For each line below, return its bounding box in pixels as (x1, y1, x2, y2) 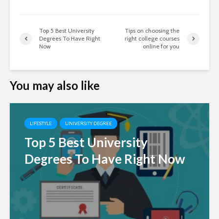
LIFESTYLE (30, 120, 52, 127)
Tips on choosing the (125, 27, 180, 35)
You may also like (10, 78, 100, 93)
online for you (143, 43, 180, 50)
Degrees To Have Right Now (24, 151, 185, 167)
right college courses (125, 35, 180, 43)
